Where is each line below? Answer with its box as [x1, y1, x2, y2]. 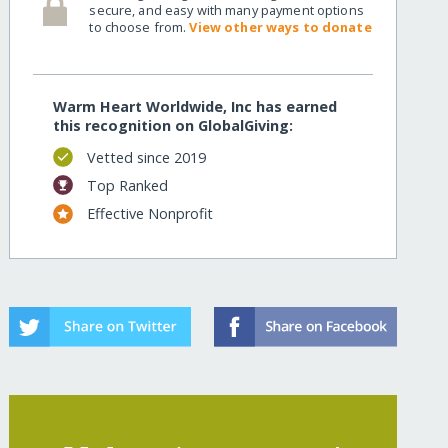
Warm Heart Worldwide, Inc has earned [53, 97, 338, 117]
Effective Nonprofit [86, 204, 213, 224]
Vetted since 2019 [86, 147, 206, 167]
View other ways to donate [189, 17, 372, 36]
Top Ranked [86, 175, 168, 195]
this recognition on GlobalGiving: [53, 116, 294, 136]
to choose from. [89, 17, 190, 36]
